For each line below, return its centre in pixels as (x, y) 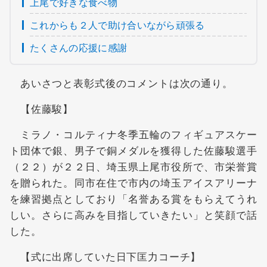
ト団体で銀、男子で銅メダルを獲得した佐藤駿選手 (133, 150)
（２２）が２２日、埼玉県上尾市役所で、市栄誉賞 (133, 166)
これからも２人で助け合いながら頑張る (117, 24)
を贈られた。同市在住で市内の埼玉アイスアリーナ (133, 182)
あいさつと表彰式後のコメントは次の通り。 (121, 82)
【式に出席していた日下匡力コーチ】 (105, 256)
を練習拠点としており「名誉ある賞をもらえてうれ (133, 198)
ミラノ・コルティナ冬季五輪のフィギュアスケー (133, 133)
